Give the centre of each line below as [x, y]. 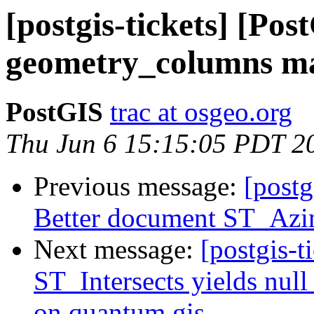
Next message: [117, 250]
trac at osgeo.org [201, 112]
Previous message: [139, 186]
